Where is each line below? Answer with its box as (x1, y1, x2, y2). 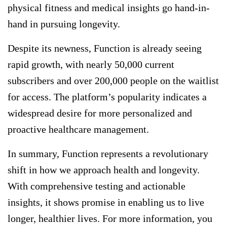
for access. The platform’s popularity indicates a (8, 91, 207, 103)
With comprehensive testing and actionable (8, 180, 185, 192)
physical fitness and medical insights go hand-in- (8, 2, 210, 14)
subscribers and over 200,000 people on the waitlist (8, 75, 219, 87)
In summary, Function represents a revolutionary (8, 148, 208, 160)
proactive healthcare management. (8, 124, 149, 135)
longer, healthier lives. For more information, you (8, 213, 212, 224)
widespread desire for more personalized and (8, 107, 192, 119)
